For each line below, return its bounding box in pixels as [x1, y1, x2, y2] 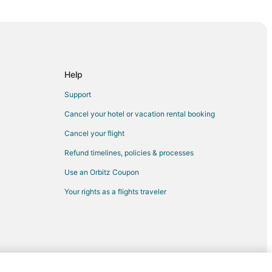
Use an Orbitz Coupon [64, 168, 139, 177]
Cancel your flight [64, 129, 124, 138]
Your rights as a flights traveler [64, 187, 166, 197]
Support [64, 90, 91, 100]
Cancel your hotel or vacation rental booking [64, 109, 215, 119]
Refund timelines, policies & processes [64, 148, 194, 158]
